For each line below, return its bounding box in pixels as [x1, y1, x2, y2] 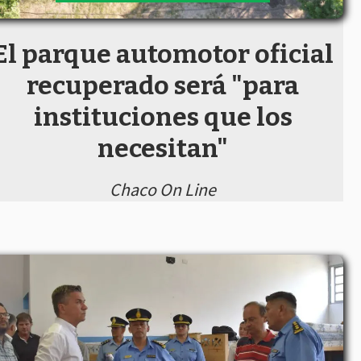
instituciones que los [33, 102, 293, 133]
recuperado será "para [27, 70, 299, 102]
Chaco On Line [110, 178, 216, 201]
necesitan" [98, 133, 228, 164]
